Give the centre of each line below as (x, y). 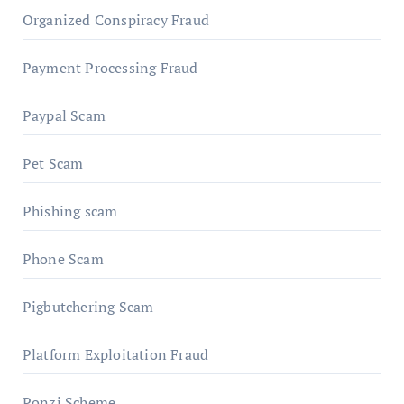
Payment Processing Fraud (110, 67)
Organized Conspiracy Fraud (115, 19)
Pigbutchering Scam (88, 306)
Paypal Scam (64, 115)
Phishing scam (70, 211)
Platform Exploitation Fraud (115, 354)
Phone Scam (63, 258)
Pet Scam (53, 163)
